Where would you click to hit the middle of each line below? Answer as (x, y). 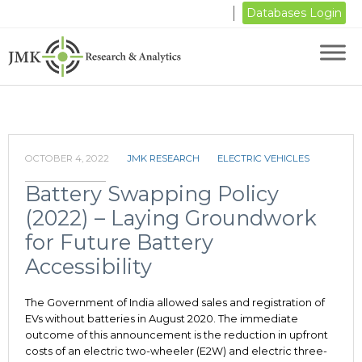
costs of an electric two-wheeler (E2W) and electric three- (176, 351)
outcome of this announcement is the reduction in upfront (177, 335)
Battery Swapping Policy (152, 194)
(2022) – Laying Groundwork (171, 218)
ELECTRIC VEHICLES (263, 159)
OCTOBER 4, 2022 (67, 159)
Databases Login (294, 13)
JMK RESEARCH (163, 159)
